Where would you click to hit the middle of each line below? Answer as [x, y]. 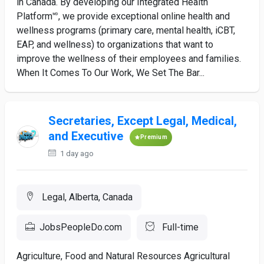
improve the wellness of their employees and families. [129, 59]
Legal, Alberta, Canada [86, 197]
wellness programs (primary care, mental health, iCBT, [126, 30]
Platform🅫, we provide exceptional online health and [123, 16]
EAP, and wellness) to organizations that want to [115, 44]
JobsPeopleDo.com [81, 227]
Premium [154, 137]
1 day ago [76, 154]
